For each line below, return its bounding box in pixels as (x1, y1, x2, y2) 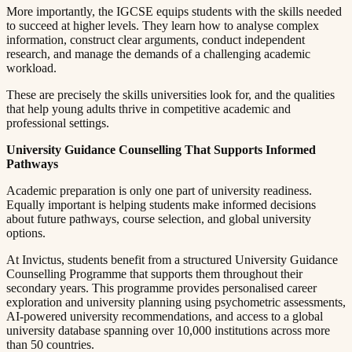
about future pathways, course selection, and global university (6, 211, 311, 225)
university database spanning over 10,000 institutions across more (6, 323, 330, 337)
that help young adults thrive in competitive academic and (6, 101, 291, 115)
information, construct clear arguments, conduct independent (6, 32, 305, 46)
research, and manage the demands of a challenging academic (6, 46, 310, 60)
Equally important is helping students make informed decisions (6, 197, 316, 211)
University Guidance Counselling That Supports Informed (6, 142, 316, 156)
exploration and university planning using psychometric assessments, (6, 295, 346, 309)
